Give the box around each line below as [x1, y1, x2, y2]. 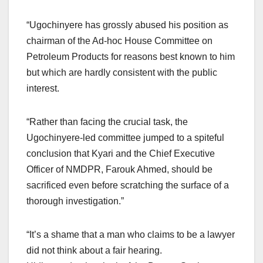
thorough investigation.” [26, 195, 124, 206]
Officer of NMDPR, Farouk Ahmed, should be [26, 164, 213, 174]
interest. [26, 83, 59, 93]
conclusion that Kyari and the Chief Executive [26, 148, 215, 159]
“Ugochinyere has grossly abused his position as [26, 19, 228, 30]
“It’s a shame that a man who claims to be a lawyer [26, 229, 235, 240]
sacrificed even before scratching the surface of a [26, 180, 229, 190]
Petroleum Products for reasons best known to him [26, 51, 235, 62]
